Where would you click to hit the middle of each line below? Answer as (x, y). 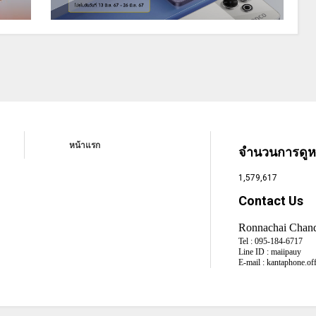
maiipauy (285, 251)
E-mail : (252, 262)
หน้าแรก (85, 145)
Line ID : (254, 251)
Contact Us (271, 200)
